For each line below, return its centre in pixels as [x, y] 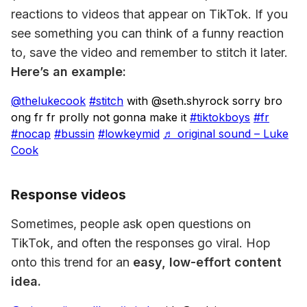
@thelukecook [48, 101]
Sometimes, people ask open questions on [131, 224]
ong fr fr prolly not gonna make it [100, 117]
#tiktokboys [220, 117]
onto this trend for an [70, 262]
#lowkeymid [129, 134]
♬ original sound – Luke [226, 134]
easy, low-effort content [206, 262]
